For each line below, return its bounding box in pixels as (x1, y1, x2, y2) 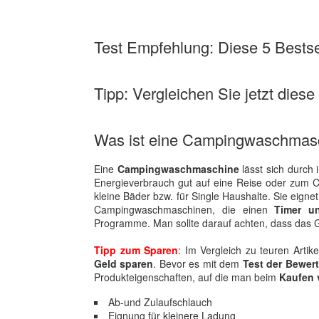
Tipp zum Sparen (94, 243, 178, 257)
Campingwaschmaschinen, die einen (94, 202, 275, 216)
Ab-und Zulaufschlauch (108, 295, 212, 309)
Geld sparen (94, 256, 154, 271)
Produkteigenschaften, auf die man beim (94, 270, 279, 284)
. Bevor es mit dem (153, 256, 243, 271)
